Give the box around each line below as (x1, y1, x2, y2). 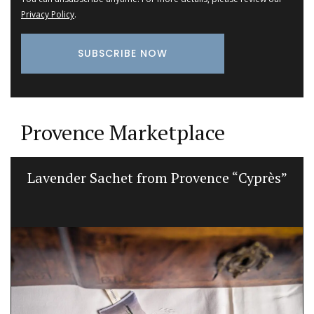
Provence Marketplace (21, 118, 225, 147)
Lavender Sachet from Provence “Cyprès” (27, 168, 287, 188)
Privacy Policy (21, 8, 74, 20)
